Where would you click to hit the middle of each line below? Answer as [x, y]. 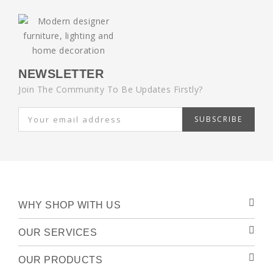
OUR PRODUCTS [60, 260]
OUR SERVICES [58, 232]
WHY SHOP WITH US [69, 205]
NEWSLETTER [61, 74]
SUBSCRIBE [218, 119]
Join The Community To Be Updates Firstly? [111, 89]
